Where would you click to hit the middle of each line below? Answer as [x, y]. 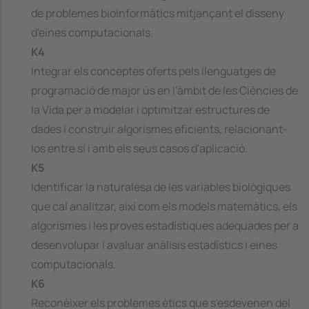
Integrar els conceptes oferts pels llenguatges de [153, 71]
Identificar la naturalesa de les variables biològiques [161, 187]
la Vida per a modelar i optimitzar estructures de [150, 109]
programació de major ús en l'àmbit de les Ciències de [165, 90]
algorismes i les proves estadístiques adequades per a [165, 225]
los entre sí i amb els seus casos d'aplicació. [139, 148]
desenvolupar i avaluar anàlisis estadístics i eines [154, 245]
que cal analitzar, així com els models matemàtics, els [164, 206]
